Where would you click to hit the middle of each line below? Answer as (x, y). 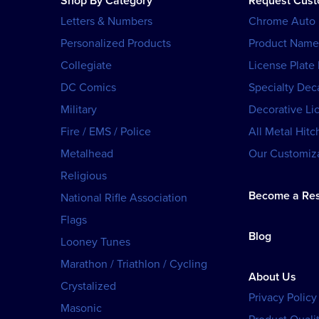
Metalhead (87, 153)
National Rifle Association (124, 198)
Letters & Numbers (106, 21)
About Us (272, 277)
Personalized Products (116, 43)
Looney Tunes (95, 242)
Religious (84, 176)
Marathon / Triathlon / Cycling (134, 264)
